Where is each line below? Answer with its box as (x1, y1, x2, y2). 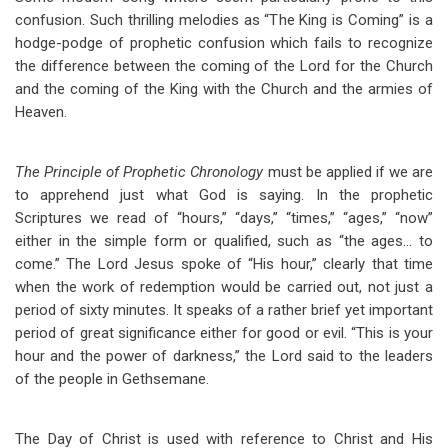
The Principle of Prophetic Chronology (15, 163, 268, 181)
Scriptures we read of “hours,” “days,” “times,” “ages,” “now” (15, 209, 433, 227)
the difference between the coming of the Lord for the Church (15, 57, 433, 75)
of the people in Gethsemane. (15, 370, 209, 388)
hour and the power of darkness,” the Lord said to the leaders (15, 347, 433, 365)
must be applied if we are (267, 163, 433, 181)
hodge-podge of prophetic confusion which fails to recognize (15, 34, 433, 52)
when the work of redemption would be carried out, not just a (15, 278, 433, 296)
